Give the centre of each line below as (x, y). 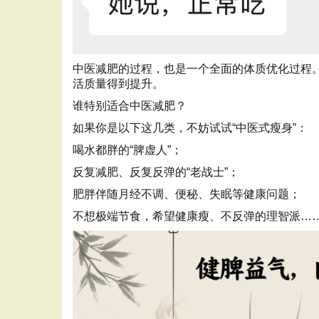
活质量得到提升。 (118, 84)
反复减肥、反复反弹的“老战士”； (156, 172)
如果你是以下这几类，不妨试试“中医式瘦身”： (190, 128)
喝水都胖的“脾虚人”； (127, 150)
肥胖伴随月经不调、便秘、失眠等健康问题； (187, 194)
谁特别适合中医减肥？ (130, 106)
